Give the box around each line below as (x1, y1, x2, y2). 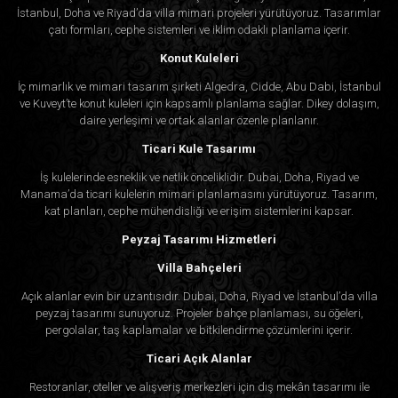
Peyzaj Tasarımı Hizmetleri (122, 233, 276, 247)
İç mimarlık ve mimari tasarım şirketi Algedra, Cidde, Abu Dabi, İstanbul (17, 80, 381, 94)
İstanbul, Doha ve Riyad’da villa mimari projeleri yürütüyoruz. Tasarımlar (17, 6, 381, 20)
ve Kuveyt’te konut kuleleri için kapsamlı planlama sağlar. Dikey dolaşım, (19, 97, 379, 111)
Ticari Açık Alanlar (146, 352, 252, 366)
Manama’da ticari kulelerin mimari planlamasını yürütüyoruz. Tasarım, (20, 187, 378, 202)
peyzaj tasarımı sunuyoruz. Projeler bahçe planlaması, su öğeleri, (35, 306, 363, 321)
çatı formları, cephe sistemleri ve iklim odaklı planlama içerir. (48, 23, 350, 37)
